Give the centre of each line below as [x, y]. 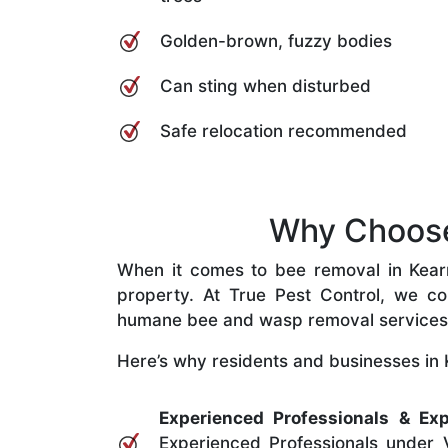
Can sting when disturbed [265, 85]
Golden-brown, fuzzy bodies [276, 40]
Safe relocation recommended [283, 130]
